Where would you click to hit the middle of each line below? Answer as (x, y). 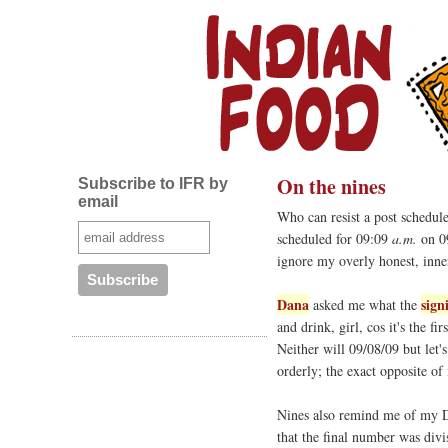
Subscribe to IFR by (152, 183)
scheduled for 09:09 (332, 238)
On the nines (331, 186)
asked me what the (365, 304)
